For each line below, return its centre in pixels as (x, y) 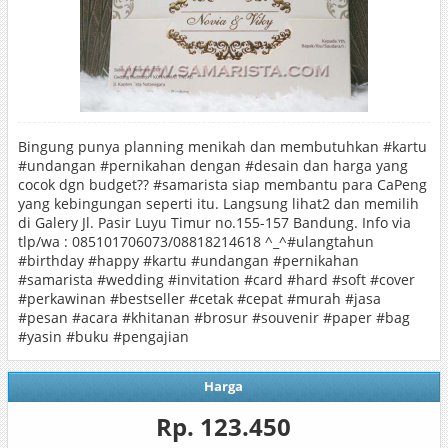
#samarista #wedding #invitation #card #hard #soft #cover (216, 279)
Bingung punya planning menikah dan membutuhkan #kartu (222, 146)
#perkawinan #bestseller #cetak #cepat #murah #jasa (199, 298)
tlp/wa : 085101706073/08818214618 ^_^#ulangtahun (195, 241)
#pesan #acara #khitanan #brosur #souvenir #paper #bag (213, 317)
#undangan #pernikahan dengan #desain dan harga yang (212, 165)
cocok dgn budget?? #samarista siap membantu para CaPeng (222, 184)
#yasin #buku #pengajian (103, 336)
